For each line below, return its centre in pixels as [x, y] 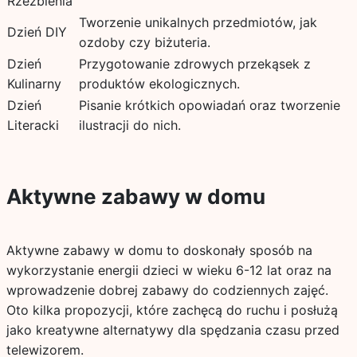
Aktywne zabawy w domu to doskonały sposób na [159, 250]
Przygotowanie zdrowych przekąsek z [194, 64]
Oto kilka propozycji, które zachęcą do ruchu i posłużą [172, 310]
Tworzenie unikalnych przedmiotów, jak [198, 22]
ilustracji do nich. [129, 125]
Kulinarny [34, 84]
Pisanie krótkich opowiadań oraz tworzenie [209, 105]
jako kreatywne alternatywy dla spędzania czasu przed [173, 330]
